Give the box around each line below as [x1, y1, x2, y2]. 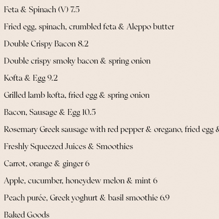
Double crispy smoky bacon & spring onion [4, 57, 151, 66]
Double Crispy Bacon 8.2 [4, 40, 89, 48]
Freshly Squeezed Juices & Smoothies [4, 142, 133, 151]
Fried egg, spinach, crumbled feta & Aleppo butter [4, 22, 174, 31]
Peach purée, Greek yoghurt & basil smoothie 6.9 [4, 194, 170, 202]
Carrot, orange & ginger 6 [4, 159, 89, 168]
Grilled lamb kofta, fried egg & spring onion [4, 91, 150, 100]
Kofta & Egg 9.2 [4, 74, 58, 83]
